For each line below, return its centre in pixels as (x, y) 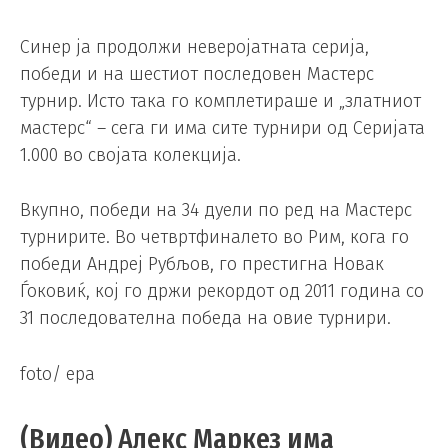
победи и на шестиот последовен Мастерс (197, 73)
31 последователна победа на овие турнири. (205, 318)
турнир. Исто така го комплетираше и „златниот (220, 100)
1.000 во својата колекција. (130, 154)
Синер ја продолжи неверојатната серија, (194, 46)
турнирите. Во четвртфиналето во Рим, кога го (214, 237)
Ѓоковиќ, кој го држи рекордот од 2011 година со (222, 291)
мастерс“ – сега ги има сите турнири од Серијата (222, 127)
